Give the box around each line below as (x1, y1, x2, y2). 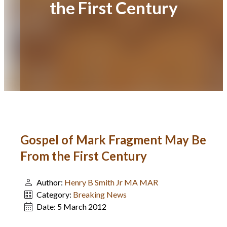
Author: (36, 177, 64, 187)
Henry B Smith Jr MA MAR (64, 177, 158, 187)
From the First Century (20, 148, 147, 163)
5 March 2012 (57, 202, 106, 211)
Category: (36, 190, 73, 199)
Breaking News (73, 190, 127, 199)
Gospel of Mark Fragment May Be (20, 132, 206, 147)
